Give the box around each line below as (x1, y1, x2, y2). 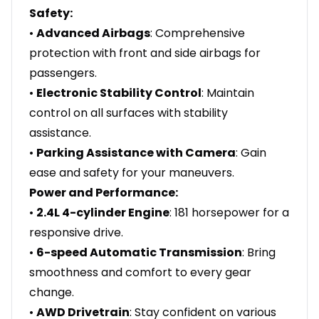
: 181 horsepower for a (169, 204, 289, 221)
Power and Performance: (29, 184, 178, 202)
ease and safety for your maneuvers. (29, 164, 234, 182)
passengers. (29, 65, 97, 82)
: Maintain (202, 85, 254, 102)
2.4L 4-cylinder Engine (36, 204, 169, 221)
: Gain (236, 145, 266, 162)
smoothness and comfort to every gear (29, 264, 251, 281)
